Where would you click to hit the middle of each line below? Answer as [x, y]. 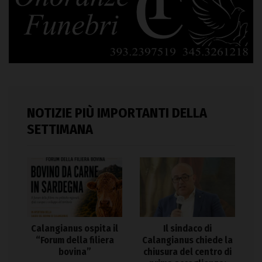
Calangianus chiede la [187, 240]
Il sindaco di [187, 228]
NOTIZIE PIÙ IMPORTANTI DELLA [117, 113]
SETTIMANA [60, 130]
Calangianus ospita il [75, 228]
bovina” [75, 252]
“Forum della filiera [75, 240]
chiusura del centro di [187, 252]
